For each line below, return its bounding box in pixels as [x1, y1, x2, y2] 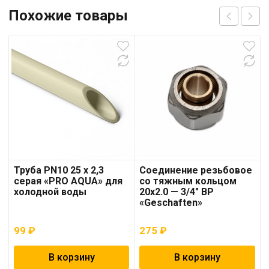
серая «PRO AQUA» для [14, 175, 122, 187]
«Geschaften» [139, 197, 203, 209]
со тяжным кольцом [139, 175, 237, 187]
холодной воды [14, 186, 86, 198]
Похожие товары [8, 7, 128, 24]
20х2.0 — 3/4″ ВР [139, 186, 214, 198]
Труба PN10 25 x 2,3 [14, 165, 104, 177]
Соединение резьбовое [139, 165, 253, 177]
